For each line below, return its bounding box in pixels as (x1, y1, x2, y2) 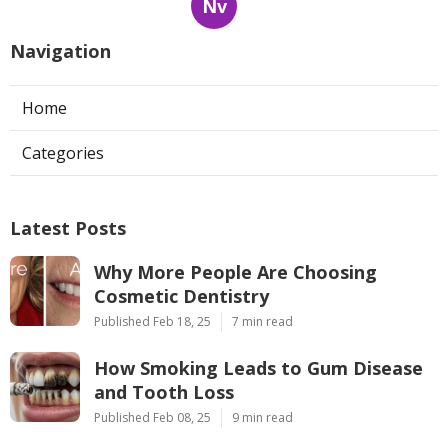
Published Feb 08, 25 (94, 409, 211, 427)
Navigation (10, 39, 111, 64)
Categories (22, 142, 104, 165)
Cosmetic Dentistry (94, 284, 269, 309)
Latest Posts (10, 216, 126, 241)
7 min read (232, 313, 293, 331)
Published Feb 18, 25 (94, 313, 211, 331)
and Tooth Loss (94, 380, 234, 405)
